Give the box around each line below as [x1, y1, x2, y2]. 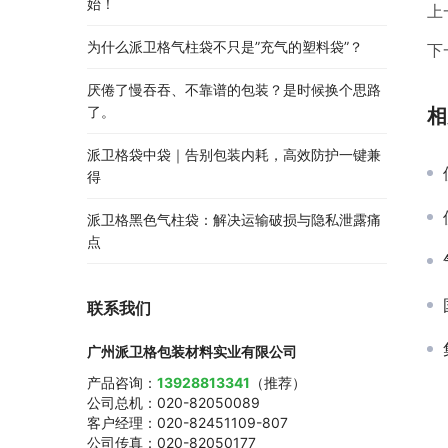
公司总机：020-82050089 [87, 394, 260, 412]
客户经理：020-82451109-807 [87, 414, 288, 432]
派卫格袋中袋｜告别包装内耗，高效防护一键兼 [87, 146, 381, 164]
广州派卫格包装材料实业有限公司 [87, 343, 297, 361]
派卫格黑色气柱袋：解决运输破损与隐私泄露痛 [87, 211, 381, 229]
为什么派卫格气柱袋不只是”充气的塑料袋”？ [87, 38, 363, 56]
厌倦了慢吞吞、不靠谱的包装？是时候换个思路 [87, 81, 381, 99]
